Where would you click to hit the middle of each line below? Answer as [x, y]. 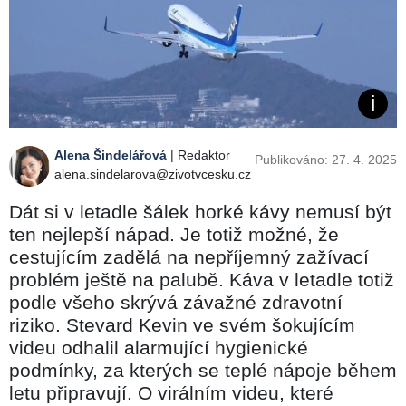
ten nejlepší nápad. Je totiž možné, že [174, 234]
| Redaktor [198, 155]
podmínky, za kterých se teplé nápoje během [203, 370]
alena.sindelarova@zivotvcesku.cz [153, 174]
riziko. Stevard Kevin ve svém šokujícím [182, 324]
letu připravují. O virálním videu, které [171, 392]
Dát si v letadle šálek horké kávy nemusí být [200, 211]
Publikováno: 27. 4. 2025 [326, 159]
